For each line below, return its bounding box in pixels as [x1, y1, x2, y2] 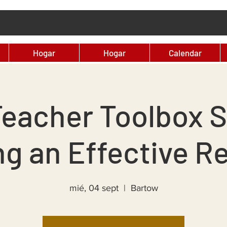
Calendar [168, 48, 202, 58]
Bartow [130, 183, 158, 193]
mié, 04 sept [69, 183, 119, 193]
